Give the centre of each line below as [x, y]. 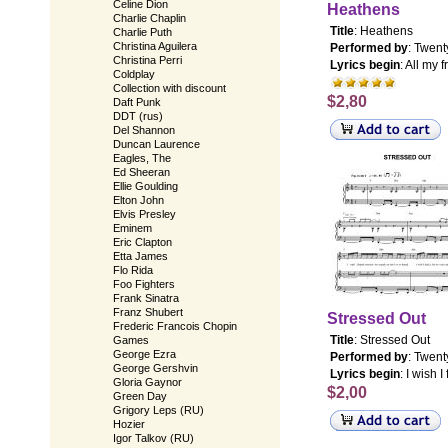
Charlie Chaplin [149, 18]
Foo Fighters [144, 284]
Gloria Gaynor [147, 382]
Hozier [129, 424]
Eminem [132, 228]
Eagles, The [142, 158]
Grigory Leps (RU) [158, 410]
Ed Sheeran [141, 172]
